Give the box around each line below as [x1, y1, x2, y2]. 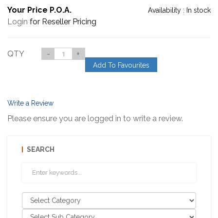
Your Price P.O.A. [7, 5, 72, 15]
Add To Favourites [93, 61, 149, 69]
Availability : [148, 6, 186, 14]
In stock [186, 6, 211, 14]
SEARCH [27, 145, 54, 153]
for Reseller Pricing [28, 17, 96, 26]
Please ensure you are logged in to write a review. [7, 113, 183, 123]
